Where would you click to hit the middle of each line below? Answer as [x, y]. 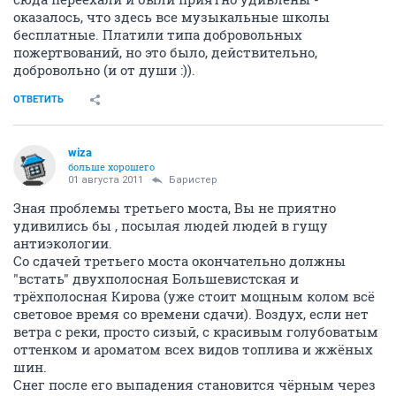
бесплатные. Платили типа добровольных [158, 34]
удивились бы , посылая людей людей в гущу [171, 225]
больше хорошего [111, 167]
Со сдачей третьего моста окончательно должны [179, 261]
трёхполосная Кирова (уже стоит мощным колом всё [194, 296]
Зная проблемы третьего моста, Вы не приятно [175, 208]
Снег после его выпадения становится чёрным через [194, 385]
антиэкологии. [63, 243]
